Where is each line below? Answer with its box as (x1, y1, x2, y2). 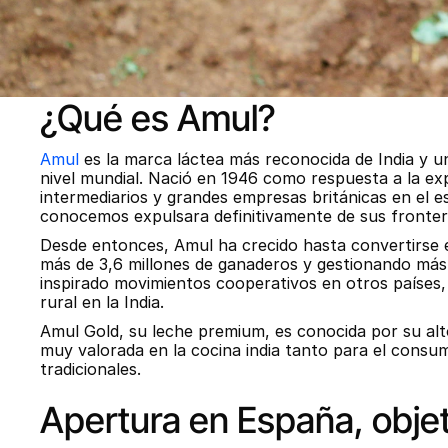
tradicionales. (40, 359, 141, 379)
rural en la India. (40, 292, 164, 312)
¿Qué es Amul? (40, 96, 275, 140)
